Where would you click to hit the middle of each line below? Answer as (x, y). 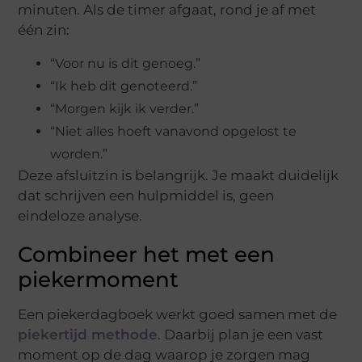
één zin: (44, 30)
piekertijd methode (88, 334)
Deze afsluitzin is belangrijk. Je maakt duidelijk (179, 175)
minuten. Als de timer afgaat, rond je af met (167, 10)
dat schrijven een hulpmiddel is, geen (146, 195)
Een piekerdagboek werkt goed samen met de (178, 314)
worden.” (79, 154)
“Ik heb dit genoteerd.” (124, 86)
